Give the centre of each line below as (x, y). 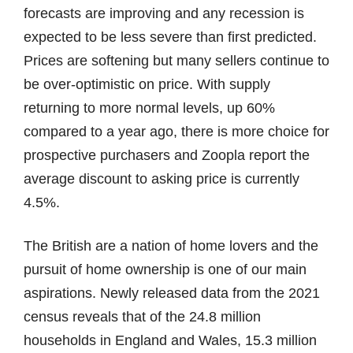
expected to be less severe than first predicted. (170, 37)
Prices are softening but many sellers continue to (176, 61)
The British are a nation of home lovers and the (171, 246)
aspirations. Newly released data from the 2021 (172, 294)
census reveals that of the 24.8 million (142, 317)
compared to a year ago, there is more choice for (176, 132)
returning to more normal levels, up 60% (149, 108)
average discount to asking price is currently (162, 179)
